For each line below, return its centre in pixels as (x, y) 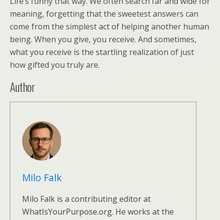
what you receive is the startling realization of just (102, 52)
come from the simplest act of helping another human (110, 27)
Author (23, 86)
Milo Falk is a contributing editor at (86, 199)
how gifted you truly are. (55, 65)
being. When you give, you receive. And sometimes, (103, 39)
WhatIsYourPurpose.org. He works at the (98, 212)
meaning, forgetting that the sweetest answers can (104, 14)
